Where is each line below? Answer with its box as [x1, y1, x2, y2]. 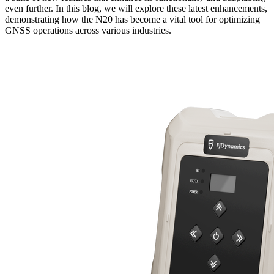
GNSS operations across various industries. [5, 25, 174, 36]
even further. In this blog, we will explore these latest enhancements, [5, 3, 267, 14]
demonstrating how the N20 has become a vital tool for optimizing [5, 14, 260, 25]
